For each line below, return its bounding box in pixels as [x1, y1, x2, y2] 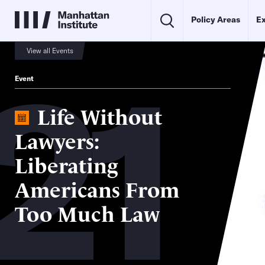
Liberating [15, 149, 118, 179]
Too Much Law [15, 198, 160, 227]
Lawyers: [15, 125, 99, 154]
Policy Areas [191, 14, 240, 25]
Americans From [15, 173, 179, 203]
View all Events [27, 46, 73, 55]
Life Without [37, 101, 162, 130]
